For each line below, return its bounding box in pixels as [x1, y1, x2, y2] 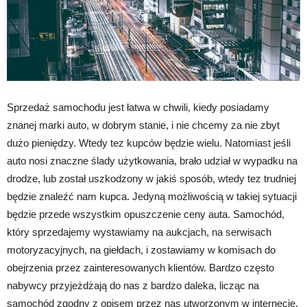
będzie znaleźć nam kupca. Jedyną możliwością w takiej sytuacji [7, 190, 297, 202]
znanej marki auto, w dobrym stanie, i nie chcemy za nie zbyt [7, 119, 280, 131]
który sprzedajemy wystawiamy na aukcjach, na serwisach [7, 225, 271, 238]
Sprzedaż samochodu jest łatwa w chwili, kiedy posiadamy [7, 101, 269, 113]
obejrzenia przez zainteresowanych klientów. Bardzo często [7, 261, 274, 273]
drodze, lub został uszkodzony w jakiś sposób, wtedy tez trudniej [7, 172, 296, 184]
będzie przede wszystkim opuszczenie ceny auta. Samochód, [7, 208, 284, 220]
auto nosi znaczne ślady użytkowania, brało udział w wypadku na [7, 154, 297, 167]
